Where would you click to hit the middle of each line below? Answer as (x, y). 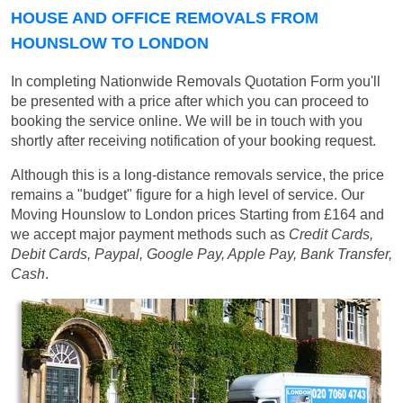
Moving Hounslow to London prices (125, 215)
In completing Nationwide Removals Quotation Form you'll (196, 82)
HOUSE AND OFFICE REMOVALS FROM (165, 18)
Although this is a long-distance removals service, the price (197, 175)
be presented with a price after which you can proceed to (190, 102)
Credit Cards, (331, 235)
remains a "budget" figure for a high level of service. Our (188, 195)
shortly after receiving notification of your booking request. (193, 141)
